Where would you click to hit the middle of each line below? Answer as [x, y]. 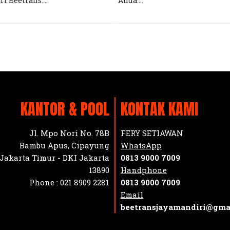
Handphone [144, 170]
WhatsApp [141, 145]
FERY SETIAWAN [152, 133]
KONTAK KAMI [159, 109]
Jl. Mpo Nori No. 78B [69, 133]
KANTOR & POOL [65, 109]
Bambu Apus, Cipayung [64, 145]
